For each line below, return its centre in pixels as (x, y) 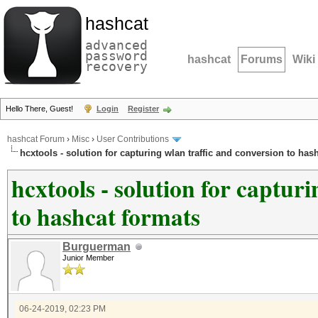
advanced (116, 45)
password (116, 56)
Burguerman (97, 247)
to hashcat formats (106, 216)
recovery (116, 66)
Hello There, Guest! (40, 109)
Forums (262, 59)
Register (143, 109)
